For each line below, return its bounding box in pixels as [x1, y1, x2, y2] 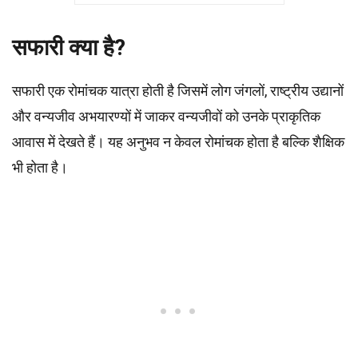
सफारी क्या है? [12, 34, 125, 61]
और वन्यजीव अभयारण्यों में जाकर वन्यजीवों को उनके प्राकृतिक [12, 108, 320, 125]
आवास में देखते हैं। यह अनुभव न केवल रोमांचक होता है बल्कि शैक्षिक [12, 133, 344, 150]
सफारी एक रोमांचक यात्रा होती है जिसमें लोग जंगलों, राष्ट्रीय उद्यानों [12, 82, 344, 99]
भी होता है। [12, 159, 68, 176]
